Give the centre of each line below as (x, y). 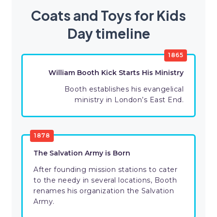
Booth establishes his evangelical (124, 89)
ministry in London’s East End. (129, 100)
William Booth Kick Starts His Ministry (116, 73)
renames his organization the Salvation (104, 191)
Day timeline (108, 33)
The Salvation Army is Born (82, 153)
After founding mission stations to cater (105, 170)
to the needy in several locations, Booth (105, 180)
